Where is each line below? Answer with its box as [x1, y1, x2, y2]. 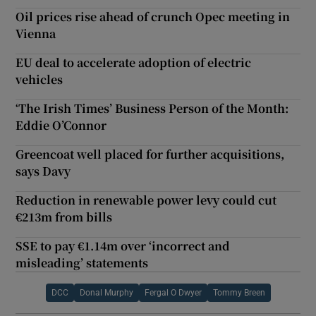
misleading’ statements [16, 254, 149, 271]
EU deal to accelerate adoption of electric [16, 54, 252, 71]
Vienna [16, 25, 56, 42]
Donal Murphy [79, 288, 133, 297]
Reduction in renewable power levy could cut [16, 191, 277, 208]
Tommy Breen [212, 288, 265, 297]
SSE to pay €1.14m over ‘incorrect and [16, 237, 231, 254]
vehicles [16, 71, 63, 87]
